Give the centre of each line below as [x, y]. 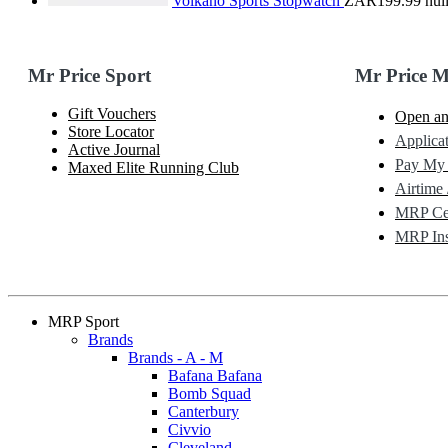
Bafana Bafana [215, 376]
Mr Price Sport [92, 75]
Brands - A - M [175, 358]
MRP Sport [83, 322]
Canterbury [203, 412]
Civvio [189, 430]
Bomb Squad [209, 394]
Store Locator [111, 132]
